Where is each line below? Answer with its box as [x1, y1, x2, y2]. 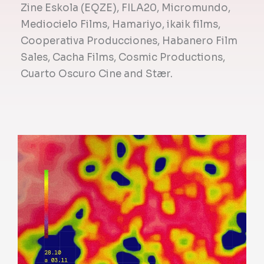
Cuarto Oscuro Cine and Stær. [21, 67, 173, 80]
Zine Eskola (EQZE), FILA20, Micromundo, [21, 1, 230, 14]
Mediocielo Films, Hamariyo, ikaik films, [21, 18, 220, 31]
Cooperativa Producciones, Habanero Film [21, 34, 237, 47]
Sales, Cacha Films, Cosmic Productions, [21, 51, 225, 64]
